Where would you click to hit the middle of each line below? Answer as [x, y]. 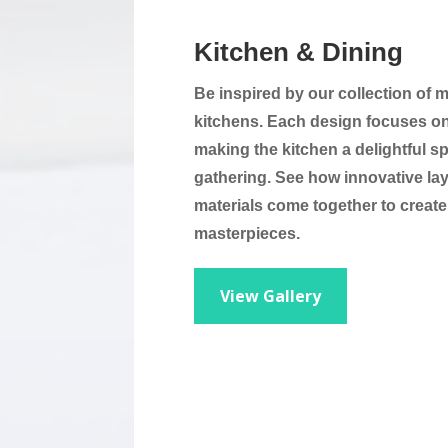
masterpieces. [247, 233]
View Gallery [271, 295]
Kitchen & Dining [299, 51]
